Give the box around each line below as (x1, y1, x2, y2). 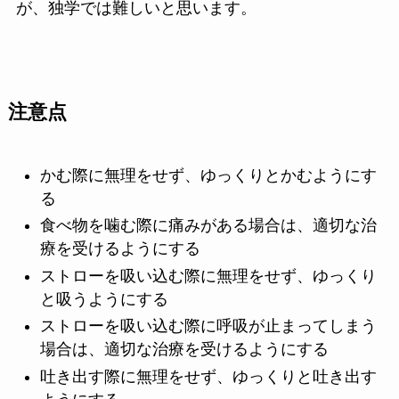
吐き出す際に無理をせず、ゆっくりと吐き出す (39, 367, 377, 386)
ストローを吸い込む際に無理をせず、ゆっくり (39, 266, 377, 285)
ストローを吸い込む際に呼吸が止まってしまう (39, 317, 377, 336)
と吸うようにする (39, 289, 168, 308)
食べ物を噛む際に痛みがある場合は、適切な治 (39, 216, 377, 235)
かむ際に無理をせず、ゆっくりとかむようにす (39, 166, 377, 184)
